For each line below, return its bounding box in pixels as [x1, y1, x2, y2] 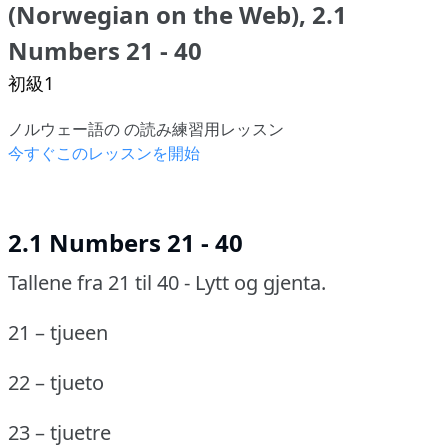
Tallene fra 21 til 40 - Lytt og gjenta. [8, 268, 326, 296]
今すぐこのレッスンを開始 [8, 141, 200, 164]
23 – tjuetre [8, 418, 111, 446]
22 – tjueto [8, 368, 104, 396]
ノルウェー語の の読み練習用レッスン [8, 117, 284, 140]
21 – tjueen [8, 318, 108, 346]
